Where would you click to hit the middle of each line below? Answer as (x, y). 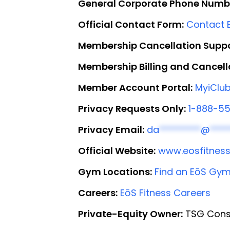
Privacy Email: (111, 129)
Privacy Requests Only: (132, 108)
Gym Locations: (115, 171)
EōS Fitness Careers (165, 193)
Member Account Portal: (135, 87)
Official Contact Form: (131, 24)
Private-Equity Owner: (130, 214)
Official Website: (117, 150)
